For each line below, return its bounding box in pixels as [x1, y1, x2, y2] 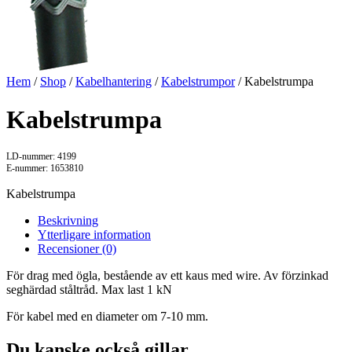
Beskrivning [38, 214, 98, 228]
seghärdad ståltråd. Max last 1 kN [6, 283, 172, 297]
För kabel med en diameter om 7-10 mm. [6, 310, 208, 324]
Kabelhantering [75, 74, 152, 88]
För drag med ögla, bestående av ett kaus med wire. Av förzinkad [6, 269, 328, 283]
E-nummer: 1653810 [6, 163, 83, 174]
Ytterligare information [38, 228, 151, 242]
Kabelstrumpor [161, 74, 235, 88]
